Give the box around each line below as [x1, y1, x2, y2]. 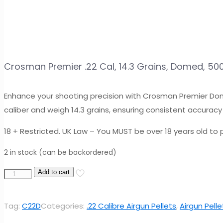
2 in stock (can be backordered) [4, 148, 116, 158]
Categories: [41, 201, 87, 212]
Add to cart [38, 168, 70, 176]
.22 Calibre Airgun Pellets [87, 201, 176, 212]
